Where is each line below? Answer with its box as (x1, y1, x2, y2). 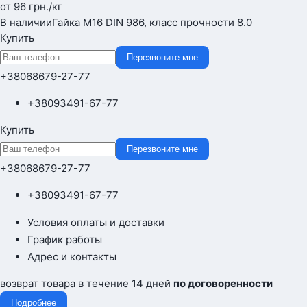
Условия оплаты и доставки (27, 215, 164, 229)
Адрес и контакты (27, 249, 116, 263)
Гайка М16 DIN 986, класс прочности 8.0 (52, 15, 252, 29)
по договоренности (173, 276, 273, 290)
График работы (27, 232, 102, 246)
